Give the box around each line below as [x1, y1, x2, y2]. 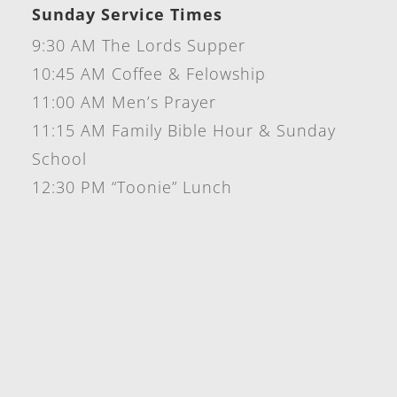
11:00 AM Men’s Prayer [31, 90, 216, 113]
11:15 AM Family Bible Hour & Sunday [31, 119, 336, 141]
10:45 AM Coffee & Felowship [31, 62, 266, 84]
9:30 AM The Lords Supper [31, 34, 245, 56]
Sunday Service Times [31, 3, 222, 25]
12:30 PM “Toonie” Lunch [31, 175, 232, 198]
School [31, 147, 87, 169]
